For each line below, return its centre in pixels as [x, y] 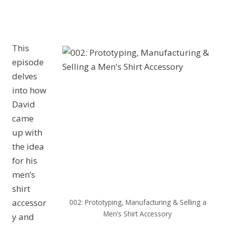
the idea [28, 146]
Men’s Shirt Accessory [138, 213]
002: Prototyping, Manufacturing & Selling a [138, 202]
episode [28, 62]
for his [25, 160]
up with [27, 132]
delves [25, 76]
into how [29, 90]
